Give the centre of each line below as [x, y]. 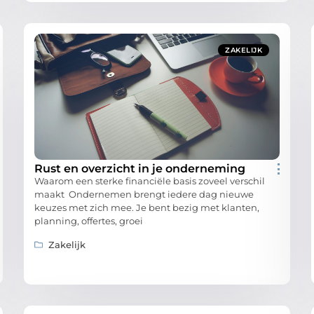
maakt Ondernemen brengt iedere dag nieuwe [144, 194]
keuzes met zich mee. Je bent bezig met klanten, [147, 208]
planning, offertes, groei [89, 221]
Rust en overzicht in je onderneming [140, 169]
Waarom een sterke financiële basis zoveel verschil [150, 181]
